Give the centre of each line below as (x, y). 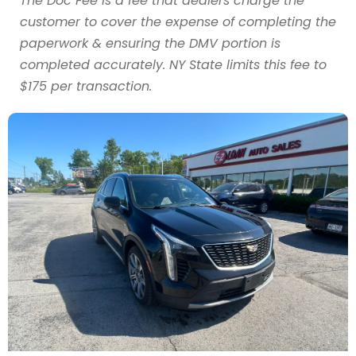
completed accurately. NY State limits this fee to (173, 65)
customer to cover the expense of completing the (178, 22)
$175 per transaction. (86, 86)
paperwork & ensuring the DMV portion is (150, 43)
